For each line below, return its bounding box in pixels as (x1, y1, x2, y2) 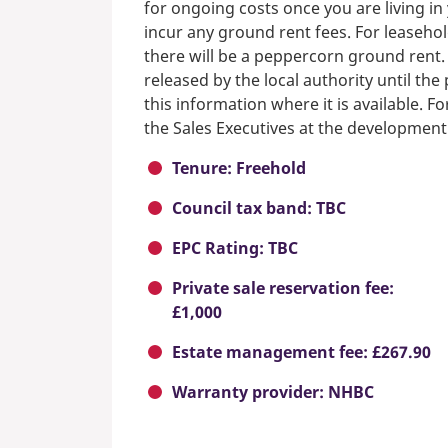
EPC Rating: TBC (172, 237, 298, 260)
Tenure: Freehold (172, 157, 306, 180)
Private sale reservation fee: (172, 277, 394, 300)
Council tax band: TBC (172, 197, 346, 220)
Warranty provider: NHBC (172, 381, 374, 404)
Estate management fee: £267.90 (172, 341, 431, 364)
